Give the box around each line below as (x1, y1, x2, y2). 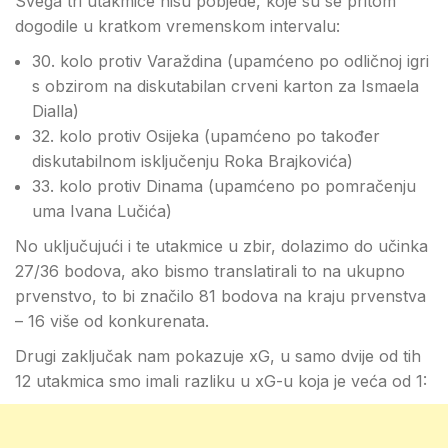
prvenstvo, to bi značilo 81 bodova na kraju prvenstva (15, 286, 426, 306)
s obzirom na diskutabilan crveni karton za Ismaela (32, 76, 419, 96)
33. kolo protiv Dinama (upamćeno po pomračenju (32, 176, 416, 196)
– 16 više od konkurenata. (15, 311, 209, 331)
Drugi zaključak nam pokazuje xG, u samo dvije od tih (15, 346, 421, 366)
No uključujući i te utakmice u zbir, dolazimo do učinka (15, 236, 428, 256)
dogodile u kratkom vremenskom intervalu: (15, 16, 340, 36)
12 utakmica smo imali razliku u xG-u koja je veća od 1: (15, 371, 427, 391)
